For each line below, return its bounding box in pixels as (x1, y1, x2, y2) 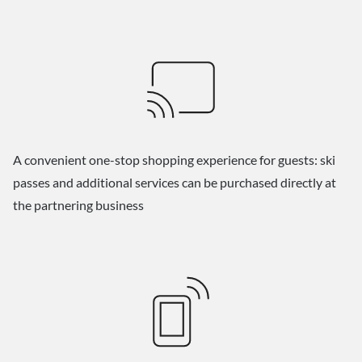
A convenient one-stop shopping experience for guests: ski (13, 151, 335, 167)
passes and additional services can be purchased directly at (13, 174, 336, 190)
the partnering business (13, 196, 144, 213)
